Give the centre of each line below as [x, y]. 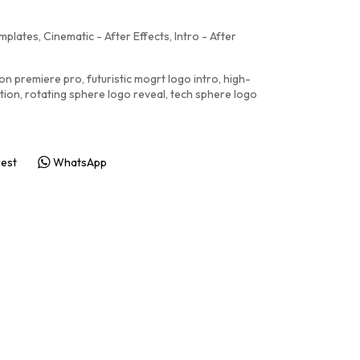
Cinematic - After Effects [106, 36]
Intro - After [205, 36]
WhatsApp [80, 162]
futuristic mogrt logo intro [153, 79]
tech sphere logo [214, 94]
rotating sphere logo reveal [95, 94]
